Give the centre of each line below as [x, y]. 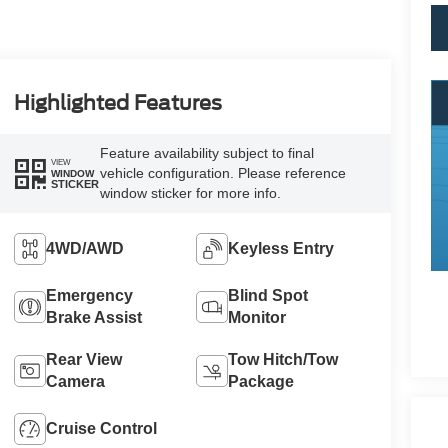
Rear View [83, 360]
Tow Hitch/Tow [283, 360]
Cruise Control [101, 429]
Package [261, 382]
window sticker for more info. [190, 193]
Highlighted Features [117, 102]
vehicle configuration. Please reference [222, 173]
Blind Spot [268, 296]
